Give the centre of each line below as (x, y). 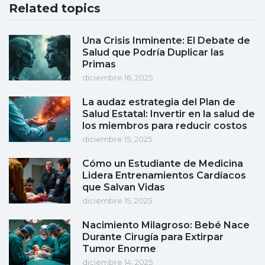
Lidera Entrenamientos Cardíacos (164, 176)
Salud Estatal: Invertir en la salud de (169, 114)
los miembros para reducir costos (165, 126)
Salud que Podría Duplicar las (153, 53)
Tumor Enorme (119, 249)
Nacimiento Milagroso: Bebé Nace (166, 225)
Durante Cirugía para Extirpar (153, 237)
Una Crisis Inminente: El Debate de (166, 41)
